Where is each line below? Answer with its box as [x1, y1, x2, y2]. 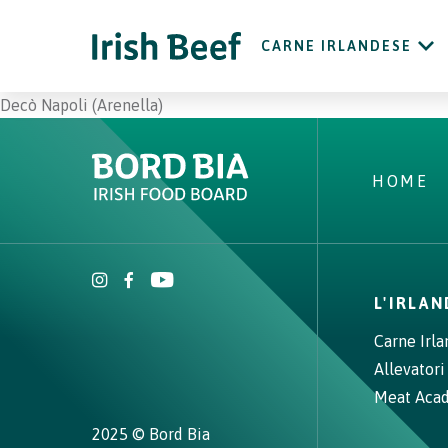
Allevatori [373, 360, 445, 378]
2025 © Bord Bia [92, 425, 210, 443]
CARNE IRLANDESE [261, 38, 412, 54]
